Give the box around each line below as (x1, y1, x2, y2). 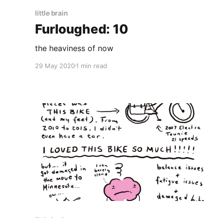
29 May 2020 (35, 61, 75, 70)
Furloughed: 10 (35, 21, 128, 36)
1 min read (76, 61, 107, 70)
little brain (35, 8, 69, 17)
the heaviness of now (35, 43, 113, 53)
